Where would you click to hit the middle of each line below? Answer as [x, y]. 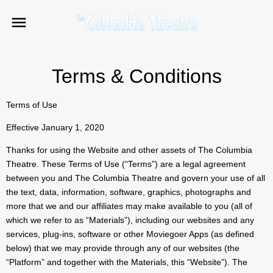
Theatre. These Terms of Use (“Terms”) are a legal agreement [126, 164]
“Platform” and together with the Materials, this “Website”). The [127, 262]
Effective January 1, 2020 [55, 128]
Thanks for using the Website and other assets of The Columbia [129, 150]
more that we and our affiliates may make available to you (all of [129, 206]
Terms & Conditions [136, 76]
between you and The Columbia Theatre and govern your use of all [136, 178]
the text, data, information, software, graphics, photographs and [129, 192]
